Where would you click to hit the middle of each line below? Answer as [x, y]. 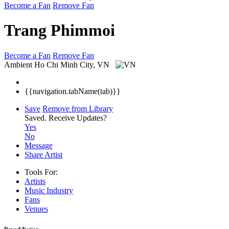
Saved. [37, 118]
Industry [60, 190]
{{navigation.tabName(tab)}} [73, 91]
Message [39, 145]
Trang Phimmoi [60, 30]
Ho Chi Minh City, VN [73, 64]
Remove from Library [78, 108]
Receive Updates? [78, 118]
